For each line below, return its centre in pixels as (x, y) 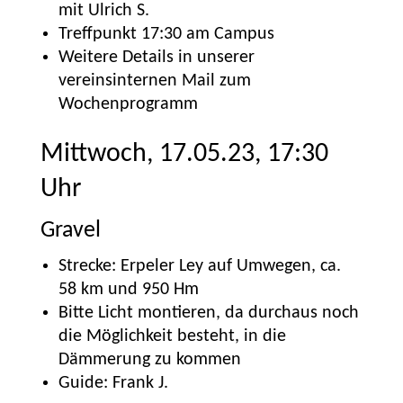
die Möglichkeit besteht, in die (172, 336)
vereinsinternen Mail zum (154, 81)
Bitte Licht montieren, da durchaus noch (208, 313)
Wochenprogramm (128, 104)
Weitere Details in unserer (156, 58)
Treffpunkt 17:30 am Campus (166, 34)
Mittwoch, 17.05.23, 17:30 (184, 154)
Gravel (70, 231)
